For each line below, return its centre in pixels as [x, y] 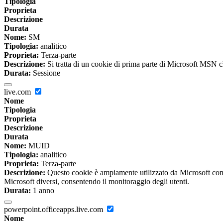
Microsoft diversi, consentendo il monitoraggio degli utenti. [97, 182]
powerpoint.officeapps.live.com [55, 210]
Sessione [46, 73]
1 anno [43, 191]
